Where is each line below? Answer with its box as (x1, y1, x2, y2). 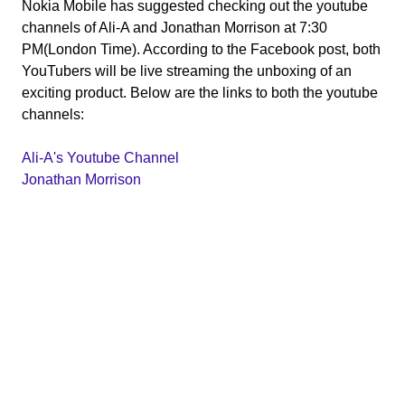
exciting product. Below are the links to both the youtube (22, 85, 378, 101)
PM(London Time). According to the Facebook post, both (22, 42, 381, 58)
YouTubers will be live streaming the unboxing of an (22, 63, 352, 80)
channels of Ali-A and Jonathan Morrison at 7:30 (22, 20, 327, 36)
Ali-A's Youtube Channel (22, 150, 179, 166)
